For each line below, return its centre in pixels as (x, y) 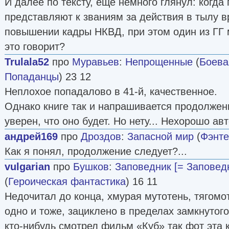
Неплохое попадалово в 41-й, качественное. (111, 91)
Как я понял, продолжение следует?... (96, 151)
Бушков (91, 166)
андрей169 (31, 136)
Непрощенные (159, 62)
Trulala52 (27, 62)
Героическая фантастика (67, 181)
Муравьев (96, 62)
